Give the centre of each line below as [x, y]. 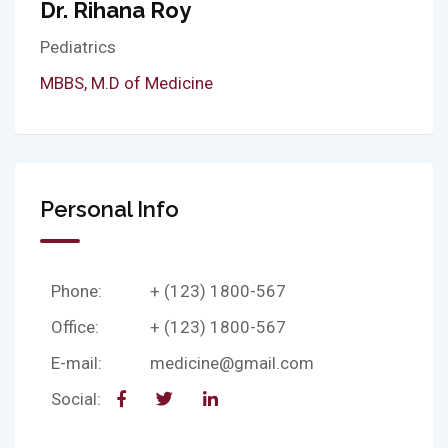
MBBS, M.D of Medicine [126, 82]
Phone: [76, 290]
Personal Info [109, 208]
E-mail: [76, 362]
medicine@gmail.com [232, 362]
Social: [76, 398]
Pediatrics [78, 46]
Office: [75, 326]
